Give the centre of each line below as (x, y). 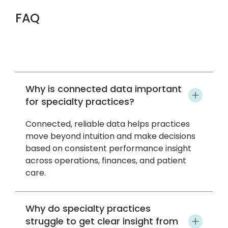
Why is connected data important (104, 89)
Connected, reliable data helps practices (108, 124)
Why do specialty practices (88, 209)
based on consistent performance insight (108, 149)
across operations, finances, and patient (106, 161)
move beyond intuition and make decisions (110, 136)
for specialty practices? (80, 102)
